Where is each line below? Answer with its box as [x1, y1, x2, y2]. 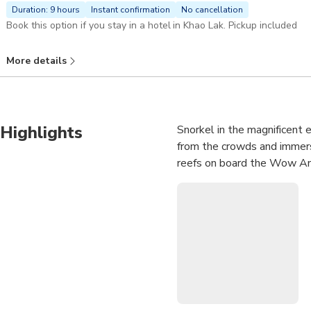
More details [6, 53, 67, 67]
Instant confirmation [91, 3, 170, 15]
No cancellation [181, 3, 243, 15]
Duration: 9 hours [12, 3, 80, 15]
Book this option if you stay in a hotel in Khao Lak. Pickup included [6, 18, 298, 32]
